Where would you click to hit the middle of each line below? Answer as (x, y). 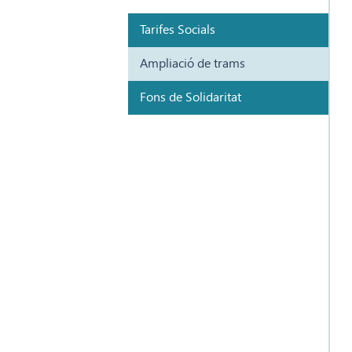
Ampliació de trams (192, 63)
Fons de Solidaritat (191, 97)
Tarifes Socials (178, 29)
